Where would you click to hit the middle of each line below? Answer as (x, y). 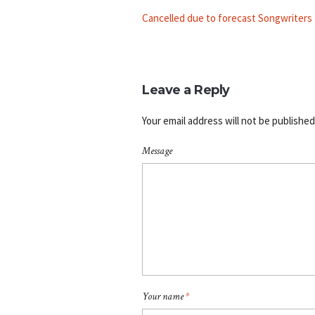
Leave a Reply (186, 90)
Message (157, 151)
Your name (164, 296)
